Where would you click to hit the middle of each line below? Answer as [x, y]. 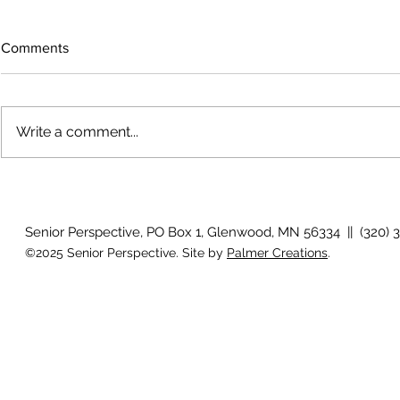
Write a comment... [77, 131]
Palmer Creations [277, 252]
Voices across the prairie [108, 159]
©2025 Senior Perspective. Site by [126, 252]
